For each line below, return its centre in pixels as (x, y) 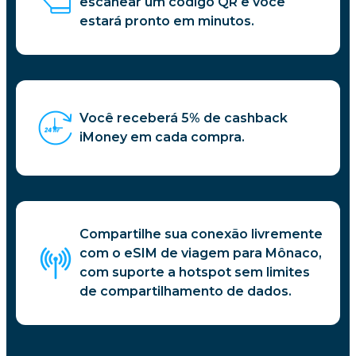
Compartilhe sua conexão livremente (201, 234)
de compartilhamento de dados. (186, 291)
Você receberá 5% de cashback (184, 118)
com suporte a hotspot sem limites (195, 272)
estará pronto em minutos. (167, 21)
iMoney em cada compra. (162, 137)
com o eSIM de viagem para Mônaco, (201, 253)
